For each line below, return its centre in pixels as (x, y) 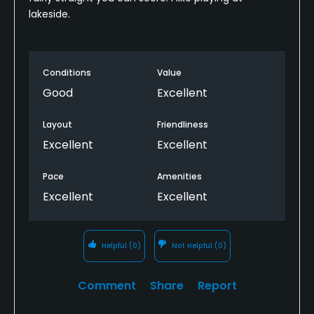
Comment (107, 285)
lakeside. (49, 14)
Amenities (179, 176)
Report (217, 285)
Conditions (67, 72)
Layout (57, 124)
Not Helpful (192, 245)
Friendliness (183, 124)
